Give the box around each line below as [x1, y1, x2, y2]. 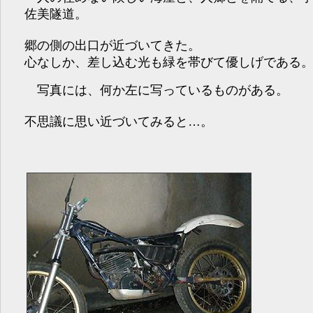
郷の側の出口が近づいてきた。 [24, 38, 201, 52]
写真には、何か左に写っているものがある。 [24, 82, 289, 97]
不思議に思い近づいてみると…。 [24, 114, 214, 129]
